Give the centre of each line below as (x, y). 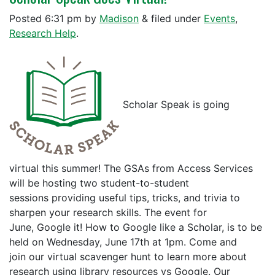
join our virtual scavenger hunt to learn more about (128, 257)
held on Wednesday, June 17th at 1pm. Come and (123, 242)
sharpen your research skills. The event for (108, 212)
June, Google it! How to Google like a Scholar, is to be (136, 227)
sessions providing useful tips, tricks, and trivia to (125, 198)
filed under (176, 18)
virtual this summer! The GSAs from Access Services (131, 168)
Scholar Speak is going (175, 105)
